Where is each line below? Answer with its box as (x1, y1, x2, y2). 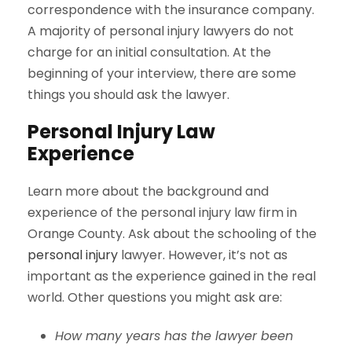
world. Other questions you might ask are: (27, 288, 282, 307)
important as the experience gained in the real (27, 267, 316, 286)
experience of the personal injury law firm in (27, 203, 297, 222)
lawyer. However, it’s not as (118, 246, 288, 265)
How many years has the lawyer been (55, 327, 293, 346)
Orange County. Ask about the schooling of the (27, 225, 317, 244)
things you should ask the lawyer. (27, 86, 229, 104)
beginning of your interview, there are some (27, 64, 296, 83)
